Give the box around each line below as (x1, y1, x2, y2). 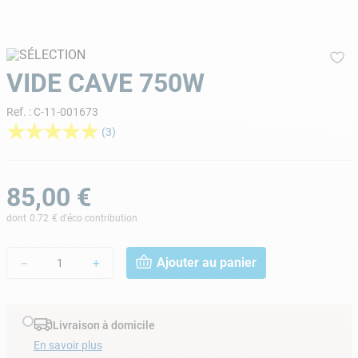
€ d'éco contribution (52, 212, 137, 224)
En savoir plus (34, 338, 102, 352)
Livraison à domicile (53, 319, 155, 332)
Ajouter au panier (157, 255, 257, 271)
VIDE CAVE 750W (6, 67, 205, 98)
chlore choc (81, 28, 136, 43)
